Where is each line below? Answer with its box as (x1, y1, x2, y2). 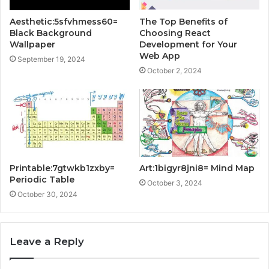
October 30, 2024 (17, 189, 77, 199)
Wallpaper (10, 39, 55, 50)
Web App (139, 50, 180, 62)
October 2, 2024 (147, 66, 202, 76)
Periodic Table (10, 174, 74, 185)
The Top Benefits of (139, 16, 228, 28)
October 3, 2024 (147, 178, 202, 187)
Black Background (10, 28, 92, 39)
